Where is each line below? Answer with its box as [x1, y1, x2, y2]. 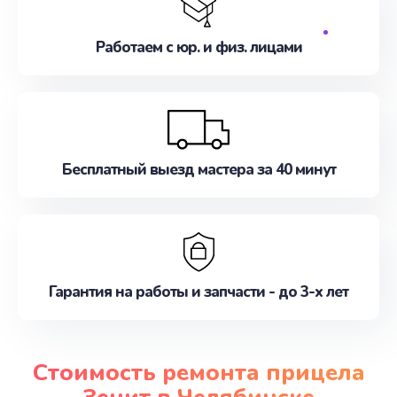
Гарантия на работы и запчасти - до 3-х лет [49, 282, 348, 302]
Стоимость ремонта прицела [32, 356, 365, 388]
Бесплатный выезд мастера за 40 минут [61, 160, 336, 180]
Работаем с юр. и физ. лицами [95, 37, 302, 58]
